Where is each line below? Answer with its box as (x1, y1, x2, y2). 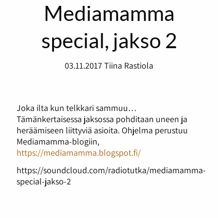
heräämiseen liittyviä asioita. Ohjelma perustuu (16, 124, 188, 136)
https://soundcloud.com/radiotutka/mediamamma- (16, 163, 206, 176)
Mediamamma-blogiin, (16, 135, 99, 147)
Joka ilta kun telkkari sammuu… (16, 101, 137, 113)
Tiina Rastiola (104, 59, 153, 71)
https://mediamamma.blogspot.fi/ (16, 146, 141, 158)
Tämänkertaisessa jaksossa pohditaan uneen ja (16, 112, 187, 125)
